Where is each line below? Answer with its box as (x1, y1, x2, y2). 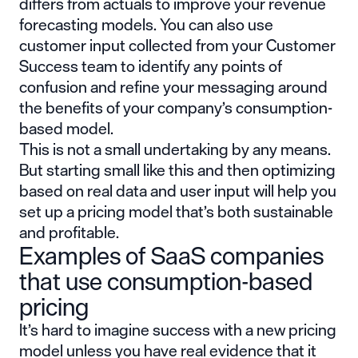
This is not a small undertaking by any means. (19, 135, 331, 162)
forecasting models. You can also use (19, 10, 273, 38)
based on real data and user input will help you (19, 177, 336, 204)
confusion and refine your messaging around (19, 73, 328, 100)
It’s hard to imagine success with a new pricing (19, 316, 336, 343)
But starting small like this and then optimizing (19, 156, 336, 183)
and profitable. (19, 218, 119, 245)
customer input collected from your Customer (19, 31, 336, 58)
